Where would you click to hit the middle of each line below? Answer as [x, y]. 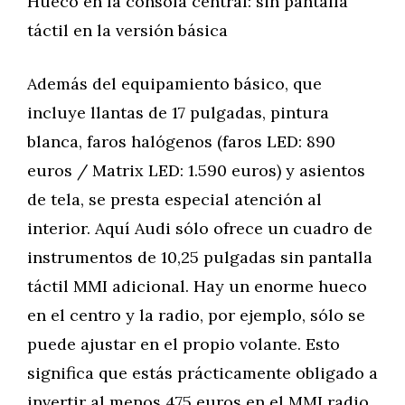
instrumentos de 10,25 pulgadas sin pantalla [200, 257]
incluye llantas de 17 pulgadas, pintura [178, 113]
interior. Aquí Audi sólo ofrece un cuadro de [200, 228]
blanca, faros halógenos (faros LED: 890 [181, 141]
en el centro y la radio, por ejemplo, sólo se [196, 315]
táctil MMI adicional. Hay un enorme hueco [197, 286]
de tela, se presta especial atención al [174, 199]
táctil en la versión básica [127, 30]
